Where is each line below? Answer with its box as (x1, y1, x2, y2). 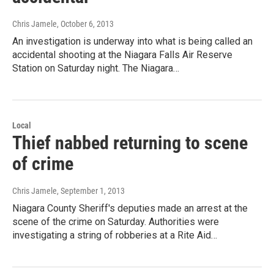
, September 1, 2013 (57, 186, 125, 196)
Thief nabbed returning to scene (12, 132, 248, 154)
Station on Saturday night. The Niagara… (12, 62, 179, 75)
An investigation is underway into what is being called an (12, 35, 253, 48)
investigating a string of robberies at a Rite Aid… (12, 229, 217, 242)
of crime (12, 153, 73, 175)
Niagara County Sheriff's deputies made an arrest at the (12, 202, 248, 215)
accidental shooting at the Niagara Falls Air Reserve (12, 49, 232, 61)
